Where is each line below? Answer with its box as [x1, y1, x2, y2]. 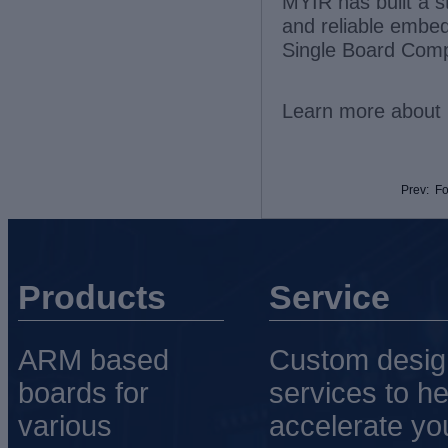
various [18, 410, 112, 443]
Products [18, 278, 166, 316]
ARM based [18, 344, 169, 377]
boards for [18, 377, 149, 410]
